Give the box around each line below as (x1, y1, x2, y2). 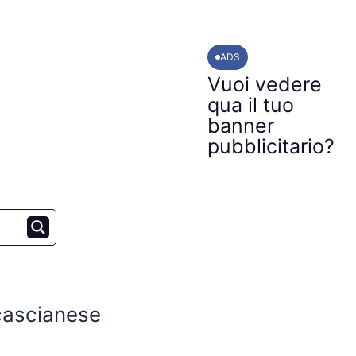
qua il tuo (207, 93, 294, 117)
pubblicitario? (207, 134, 335, 158)
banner (207, 114, 274, 137)
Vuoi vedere (207, 72, 322, 96)
